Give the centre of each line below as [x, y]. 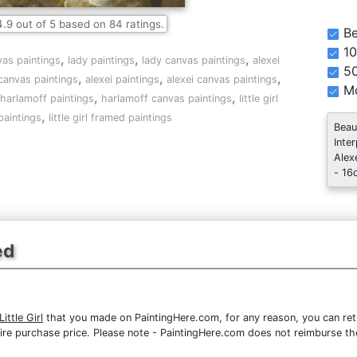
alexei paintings [122, 79]
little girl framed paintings [110, 118]
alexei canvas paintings [222, 79]
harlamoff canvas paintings [167, 98]
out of [31, 24]
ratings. [143, 24]
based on [82, 24]
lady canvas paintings [194, 60]
